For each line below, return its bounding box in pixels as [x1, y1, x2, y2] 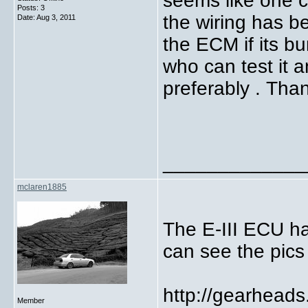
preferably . [163, 78, 261, 99]
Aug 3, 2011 [36, 13, 76, 21]
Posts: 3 [17, 3, 45, 12]
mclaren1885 [17, 182, 67, 192]
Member [17, 296, 45, 305]
